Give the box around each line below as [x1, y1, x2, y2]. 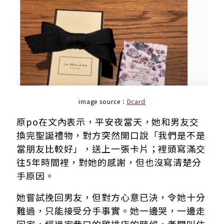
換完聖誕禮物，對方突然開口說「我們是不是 [16, 128, 205, 141]
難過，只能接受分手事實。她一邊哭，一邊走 [16, 204, 205, 217]
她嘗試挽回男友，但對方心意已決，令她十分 [16, 190, 205, 203]
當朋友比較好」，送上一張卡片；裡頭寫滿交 [16, 142, 205, 155]
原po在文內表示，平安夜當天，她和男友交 [16, 115, 199, 128]
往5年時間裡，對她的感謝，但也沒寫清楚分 [16, 155, 201, 168]
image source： [78, 97, 127, 105]
